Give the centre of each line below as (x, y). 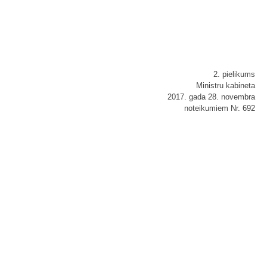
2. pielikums (234, 74)
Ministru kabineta (226, 86)
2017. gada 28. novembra (211, 97)
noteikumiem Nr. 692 (220, 108)
